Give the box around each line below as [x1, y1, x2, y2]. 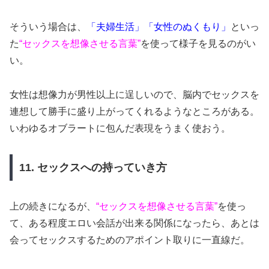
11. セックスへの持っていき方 [19, 161, 167, 174]
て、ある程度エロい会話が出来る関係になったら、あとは [10, 217, 259, 228]
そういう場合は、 [10, 22, 86, 32]
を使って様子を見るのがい [141, 38, 256, 49]
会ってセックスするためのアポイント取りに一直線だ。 [10, 234, 250, 245]
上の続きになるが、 [10, 201, 96, 211]
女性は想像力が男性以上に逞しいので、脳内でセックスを [10, 89, 259, 100]
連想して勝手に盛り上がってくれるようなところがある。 [10, 106, 259, 117]
